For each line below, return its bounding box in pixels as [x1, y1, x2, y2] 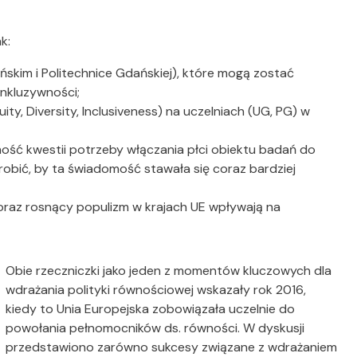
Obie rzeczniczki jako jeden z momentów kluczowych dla [6, 262, 332, 280]
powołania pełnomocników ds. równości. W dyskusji [6, 320, 305, 337]
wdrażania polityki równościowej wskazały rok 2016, [6, 281, 307, 299]
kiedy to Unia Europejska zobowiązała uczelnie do [6, 300, 296, 318]
